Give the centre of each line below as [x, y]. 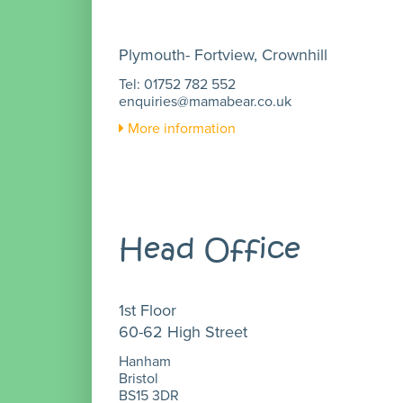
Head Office [210, 250]
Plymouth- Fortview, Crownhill [223, 55]
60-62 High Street [183, 332]
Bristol [139, 378]
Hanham [145, 361]
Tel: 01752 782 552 [177, 84]
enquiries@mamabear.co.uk [205, 101]
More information [180, 128]
